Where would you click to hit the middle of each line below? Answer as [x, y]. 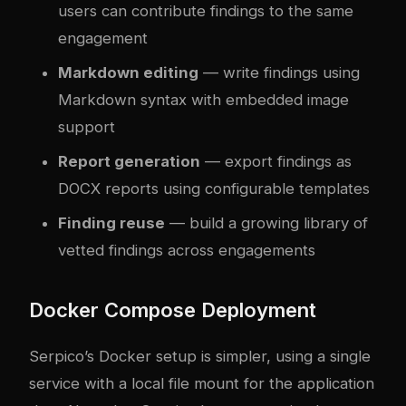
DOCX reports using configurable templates [214, 189]
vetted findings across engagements [187, 251]
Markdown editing [128, 73]
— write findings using [279, 73]
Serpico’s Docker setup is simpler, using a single [200, 357]
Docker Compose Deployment [173, 310]
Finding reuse [111, 223]
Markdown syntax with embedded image [203, 100]
